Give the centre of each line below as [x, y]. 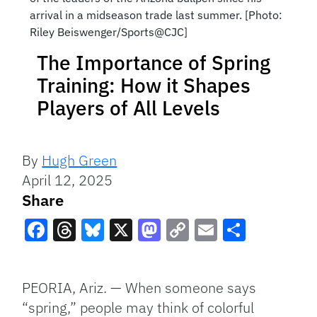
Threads [95, 256]
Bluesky [122, 256]
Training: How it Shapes [144, 86]
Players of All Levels [128, 108]
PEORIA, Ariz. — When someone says [139, 288]
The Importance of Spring [154, 63]
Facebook [75, 256]
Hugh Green [80, 161]
